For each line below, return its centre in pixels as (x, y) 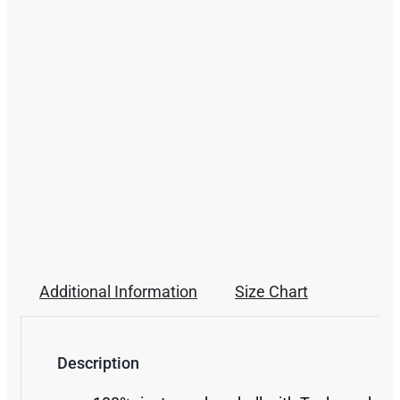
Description (98, 363)
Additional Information (118, 292)
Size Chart (271, 292)
